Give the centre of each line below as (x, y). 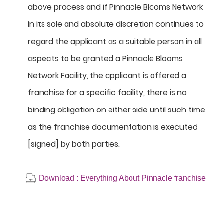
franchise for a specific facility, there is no (107, 93)
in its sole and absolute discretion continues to (116, 24)
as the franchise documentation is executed (113, 127)
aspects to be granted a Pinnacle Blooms (105, 58)
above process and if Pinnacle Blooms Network (115, 7)
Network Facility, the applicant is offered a (107, 76)
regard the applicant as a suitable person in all (115, 41)
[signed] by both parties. (74, 144)
